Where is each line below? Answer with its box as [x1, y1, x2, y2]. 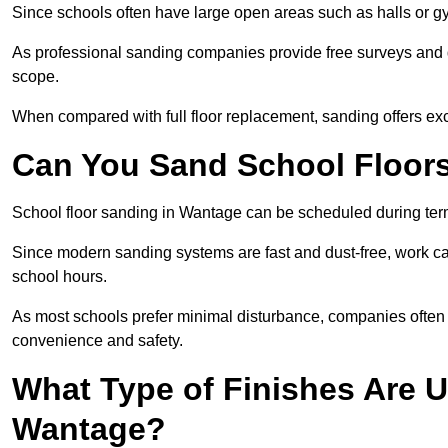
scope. [12, 68, 59, 86]
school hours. [12, 268, 107, 286]
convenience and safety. [12, 332, 183, 350]
